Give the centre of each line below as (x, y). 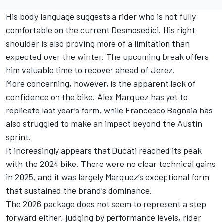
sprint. (19, 137)
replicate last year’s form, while (66, 110)
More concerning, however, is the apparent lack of (101, 83)
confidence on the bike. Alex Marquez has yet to (97, 96)
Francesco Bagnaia (161, 110)
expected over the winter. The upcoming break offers (107, 56)
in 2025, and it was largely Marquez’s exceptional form (108, 177)
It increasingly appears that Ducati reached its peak (104, 150)
